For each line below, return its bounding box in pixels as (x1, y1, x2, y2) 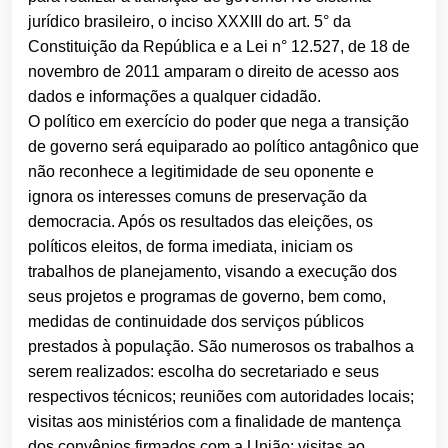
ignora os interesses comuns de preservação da (28, 188, 367, 206)
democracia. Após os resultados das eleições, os (28, 213, 373, 231)
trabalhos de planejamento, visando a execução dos (28, 263, 397, 281)
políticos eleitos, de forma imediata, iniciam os (28, 238, 353, 256)
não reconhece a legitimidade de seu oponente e (28, 163, 374, 181)
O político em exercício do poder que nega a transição (28, 113, 409, 131)
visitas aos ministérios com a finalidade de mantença (28, 413, 401, 431)
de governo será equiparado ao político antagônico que (28, 138, 419, 156)
